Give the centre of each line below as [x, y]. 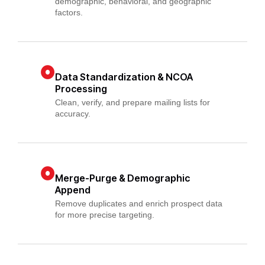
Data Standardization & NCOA [124, 77]
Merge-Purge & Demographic [122, 178]
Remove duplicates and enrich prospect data [138, 204]
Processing [81, 88]
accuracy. [72, 114]
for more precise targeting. [104, 215]
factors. [69, 13]
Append [72, 190]
